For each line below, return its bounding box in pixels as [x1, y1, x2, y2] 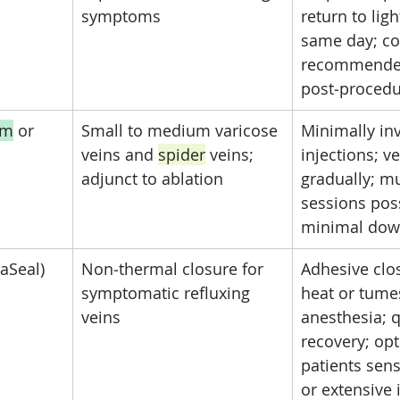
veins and [81, 144, 158, 165]
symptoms [81, 5, 161, 27]
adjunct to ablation [81, 168, 223, 189]
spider [158, 144, 205, 165]
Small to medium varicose [81, 120, 282, 141]
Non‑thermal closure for [81, 258, 268, 279]
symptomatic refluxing [81, 282, 254, 304]
